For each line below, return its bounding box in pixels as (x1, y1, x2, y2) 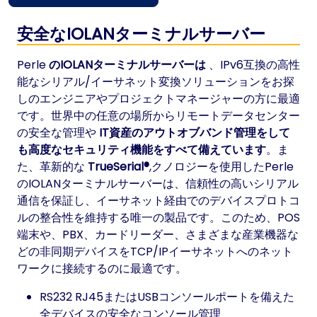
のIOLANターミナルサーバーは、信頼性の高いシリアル (17, 175, 299, 192)
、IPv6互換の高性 (206, 57, 300, 73)
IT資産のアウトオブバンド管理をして (99, 125, 290, 141)
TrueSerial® (88, 158, 149, 175)
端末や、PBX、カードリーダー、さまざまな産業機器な (17, 226, 299, 243)
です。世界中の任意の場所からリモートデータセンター (17, 108, 300, 124)
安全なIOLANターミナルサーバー (17, 22, 265, 45)
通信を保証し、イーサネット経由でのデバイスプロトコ (17, 192, 300, 209)
